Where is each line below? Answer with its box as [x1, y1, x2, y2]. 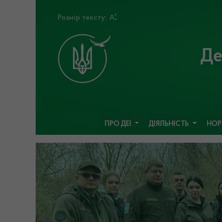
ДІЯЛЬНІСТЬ [149, 120, 191, 128]
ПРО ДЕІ [104, 120, 133, 128]
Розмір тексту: [57, 14, 109, 22]
